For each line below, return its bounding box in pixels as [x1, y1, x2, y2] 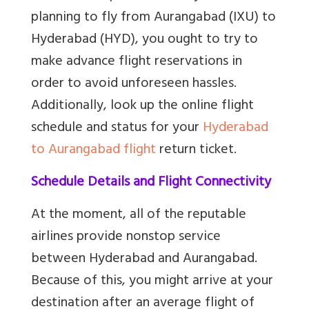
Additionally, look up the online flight [31, 93, 254, 119]
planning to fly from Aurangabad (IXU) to [31, 5, 276, 31]
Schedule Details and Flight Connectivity [31, 170, 271, 196]
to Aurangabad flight [31, 137, 156, 163]
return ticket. [156, 137, 237, 163]
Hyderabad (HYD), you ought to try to [31, 27, 258, 53]
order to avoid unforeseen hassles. [31, 71, 237, 97]
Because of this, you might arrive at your [31, 268, 273, 295]
